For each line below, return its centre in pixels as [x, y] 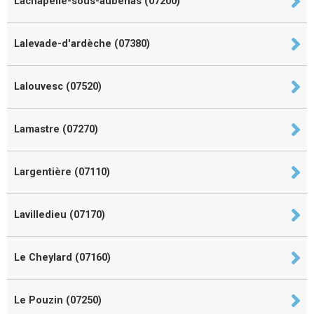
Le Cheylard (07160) [62, 257]
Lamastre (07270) [56, 129]
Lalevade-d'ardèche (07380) [82, 43]
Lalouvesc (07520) [58, 86]
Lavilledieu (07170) [60, 214]
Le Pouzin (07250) [58, 300]
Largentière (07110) [62, 172]
